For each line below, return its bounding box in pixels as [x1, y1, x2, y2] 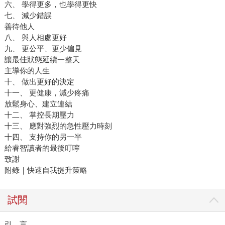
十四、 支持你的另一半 [4, 133, 82, 142]
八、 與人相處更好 [4, 33, 67, 42]
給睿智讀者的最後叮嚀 [4, 144, 80, 153]
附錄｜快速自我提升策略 [4, 166, 87, 175]
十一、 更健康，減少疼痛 [4, 88, 89, 97]
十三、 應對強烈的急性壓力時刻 [4, 122, 112, 131]
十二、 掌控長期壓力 [4, 110, 74, 120]
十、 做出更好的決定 [4, 77, 74, 86]
